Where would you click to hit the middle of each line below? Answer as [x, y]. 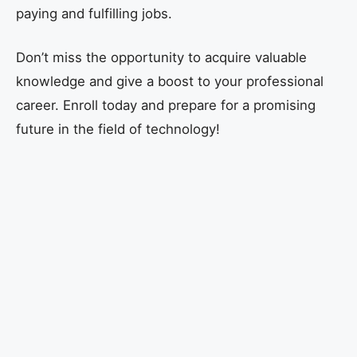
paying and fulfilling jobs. [94, 13]
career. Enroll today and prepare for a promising [166, 105]
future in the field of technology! [118, 129]
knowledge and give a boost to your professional [170, 81]
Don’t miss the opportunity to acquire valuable [161, 57]
